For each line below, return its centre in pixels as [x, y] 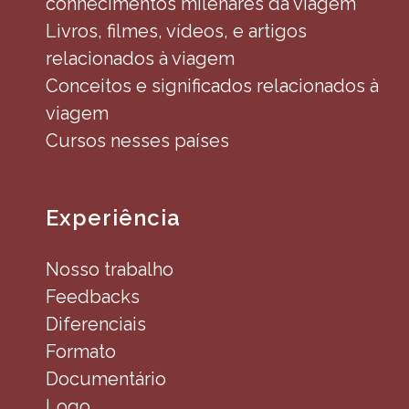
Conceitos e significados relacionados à [212, 86]
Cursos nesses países [137, 141]
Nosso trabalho [110, 269]
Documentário [106, 379]
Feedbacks [93, 297]
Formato [81, 351]
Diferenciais [96, 324]
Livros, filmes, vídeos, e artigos [176, 31]
